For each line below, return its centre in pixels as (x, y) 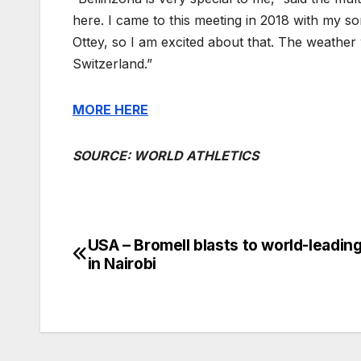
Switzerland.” (112, 63)
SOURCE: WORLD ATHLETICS (166, 155)
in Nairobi (122, 263)
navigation (137, 284)
